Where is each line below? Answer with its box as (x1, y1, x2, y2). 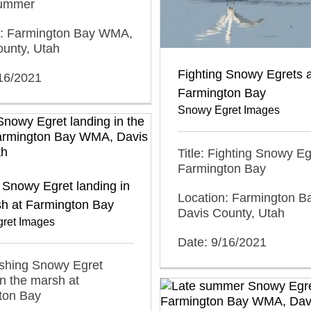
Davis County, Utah (178, 205, 285, 220)
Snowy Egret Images (178, 103, 280, 116)
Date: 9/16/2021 (178, 235, 267, 249)
